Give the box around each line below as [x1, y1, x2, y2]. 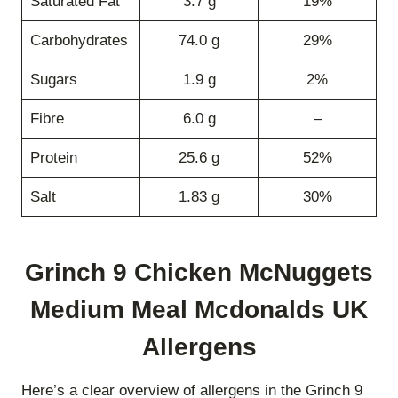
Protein [29, 148, 77, 166]
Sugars [29, 70, 77, 88]
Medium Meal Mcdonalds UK [30, 295, 368, 323]
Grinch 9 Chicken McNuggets [25, 258, 373, 286]
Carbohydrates [29, 31, 128, 49]
